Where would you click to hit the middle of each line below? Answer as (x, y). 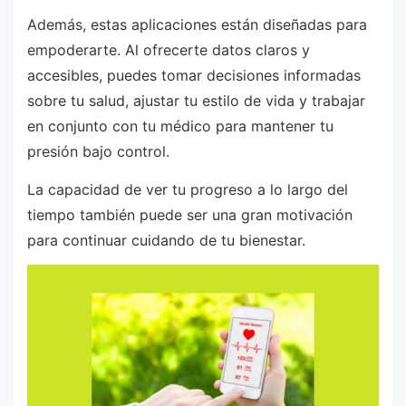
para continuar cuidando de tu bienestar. (166, 240)
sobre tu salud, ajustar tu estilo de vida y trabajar (196, 100)
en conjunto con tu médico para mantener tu (180, 126)
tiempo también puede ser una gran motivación (190, 214)
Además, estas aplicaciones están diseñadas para (197, 24)
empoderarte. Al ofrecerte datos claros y (169, 49)
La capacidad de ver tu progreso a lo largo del (188, 189)
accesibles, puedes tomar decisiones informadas (194, 75)
